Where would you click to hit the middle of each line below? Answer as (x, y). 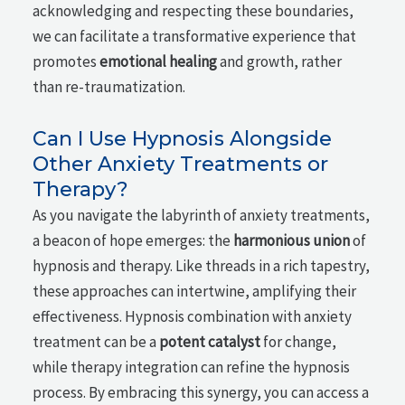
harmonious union (292, 240)
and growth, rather (280, 61)
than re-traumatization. (109, 87)
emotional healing (159, 61)
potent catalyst (210, 341)
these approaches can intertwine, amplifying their (195, 291)
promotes (66, 61)
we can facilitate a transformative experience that (195, 36)
